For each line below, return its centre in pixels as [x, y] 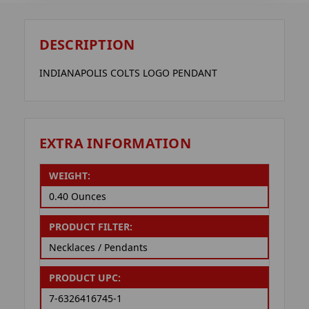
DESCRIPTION [87, 45]
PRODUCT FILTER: [90, 227]
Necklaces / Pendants [98, 248]
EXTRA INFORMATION [115, 143]
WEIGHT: [69, 176]
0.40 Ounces [77, 197]
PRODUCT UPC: [84, 278]
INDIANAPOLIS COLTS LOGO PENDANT [128, 73]
